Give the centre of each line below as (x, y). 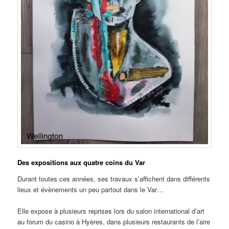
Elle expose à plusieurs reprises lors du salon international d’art (111, 211)
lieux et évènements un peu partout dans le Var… (91, 189)
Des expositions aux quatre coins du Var (82, 163)
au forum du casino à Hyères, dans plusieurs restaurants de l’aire (114, 222)
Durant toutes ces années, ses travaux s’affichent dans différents (114, 179)
